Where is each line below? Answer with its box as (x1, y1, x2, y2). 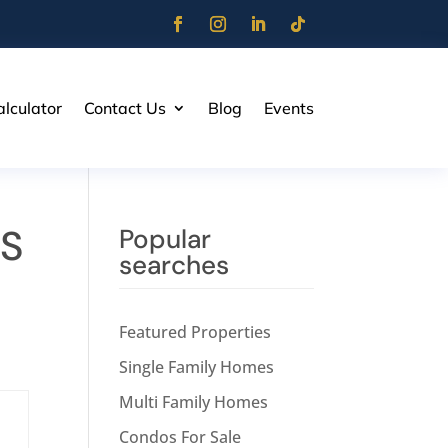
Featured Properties (119, 321, 272, 344)
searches (119, 248, 230, 283)
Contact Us (83, 97, 166, 118)
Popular (119, 222, 212, 257)
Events (263, 97, 314, 118)
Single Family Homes (119, 356, 275, 379)
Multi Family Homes (119, 391, 269, 414)
